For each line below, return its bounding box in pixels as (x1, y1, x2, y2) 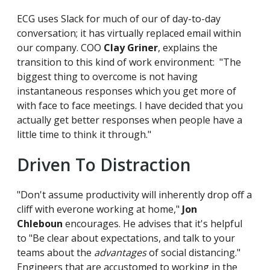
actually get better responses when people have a (17, 113, 242, 127)
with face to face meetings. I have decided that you (17, 99, 243, 113)
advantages (94, 246, 146, 260)
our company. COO (17, 41, 104, 55)
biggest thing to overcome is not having (17, 70, 198, 84)
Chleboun (17, 217, 63, 231)
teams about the (17, 246, 94, 260)
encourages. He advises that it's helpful (63, 217, 242, 231)
